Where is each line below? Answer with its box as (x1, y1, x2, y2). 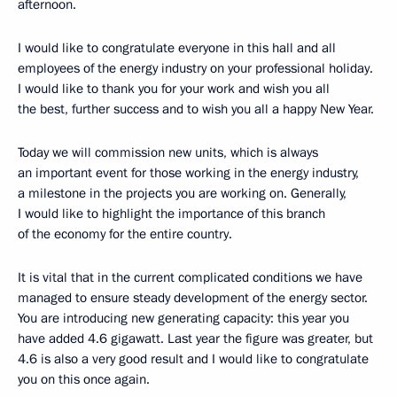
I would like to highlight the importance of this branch (18, 205, 325, 223)
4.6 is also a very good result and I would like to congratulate (18, 350, 369, 369)
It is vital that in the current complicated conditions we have (18, 269, 362, 287)
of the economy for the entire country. (18, 225, 232, 244)
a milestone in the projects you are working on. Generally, (18, 184, 346, 203)
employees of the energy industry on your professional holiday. (18, 59, 373, 78)
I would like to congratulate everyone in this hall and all (18, 39, 336, 58)
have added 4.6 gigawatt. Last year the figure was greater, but (18, 330, 373, 348)
